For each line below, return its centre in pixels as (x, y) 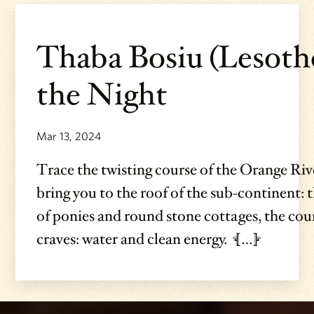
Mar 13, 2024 (69, 136)
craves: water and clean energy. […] (149, 239)
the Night (102, 95)
